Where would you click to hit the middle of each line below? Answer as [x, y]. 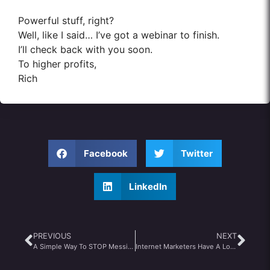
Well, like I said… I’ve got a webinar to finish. [119, 35]
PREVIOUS [52, 236]
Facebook [105, 153]
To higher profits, [57, 64]
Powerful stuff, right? [66, 20]
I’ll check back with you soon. [85, 49]
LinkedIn [148, 186]
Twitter [197, 153]
